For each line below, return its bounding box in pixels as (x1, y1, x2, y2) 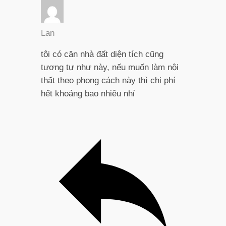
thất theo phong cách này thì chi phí (40, 76, 176, 86)
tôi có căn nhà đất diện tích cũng (40, 49, 163, 60)
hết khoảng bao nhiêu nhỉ (40, 89, 135, 99)
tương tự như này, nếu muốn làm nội (40, 63, 179, 73)
